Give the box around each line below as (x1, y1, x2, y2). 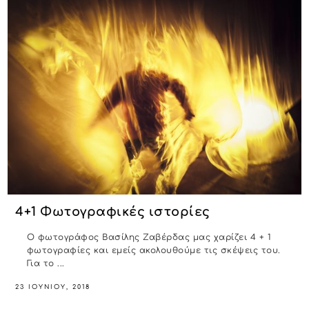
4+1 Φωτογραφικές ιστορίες (15, 204, 210, 219)
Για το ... (26, 259, 65, 269)
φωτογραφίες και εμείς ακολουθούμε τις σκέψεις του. (26, 246, 281, 256)
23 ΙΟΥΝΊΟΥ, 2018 (15, 283, 91, 291)
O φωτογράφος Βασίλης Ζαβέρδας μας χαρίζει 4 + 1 (26, 232, 272, 243)
